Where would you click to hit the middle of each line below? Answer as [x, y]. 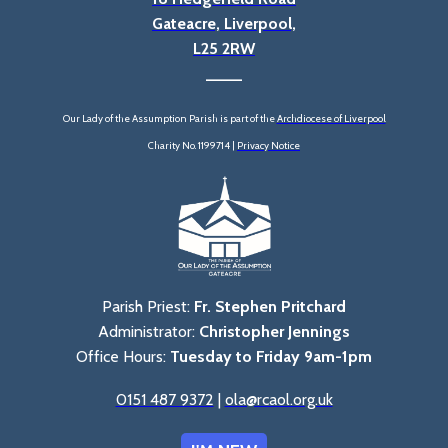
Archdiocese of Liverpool [331, 119]
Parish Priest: [148, 307]
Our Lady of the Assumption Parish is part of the [169, 119]
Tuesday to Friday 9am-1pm [271, 357]
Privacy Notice [268, 146]
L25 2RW [224, 49]
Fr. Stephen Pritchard [270, 307]
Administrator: [148, 332]
